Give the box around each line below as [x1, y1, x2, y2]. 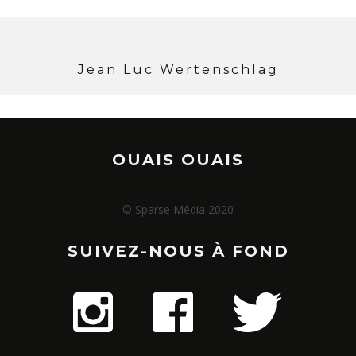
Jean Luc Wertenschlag [77, 62, 279, 77]
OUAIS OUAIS [112, 150, 244, 169]
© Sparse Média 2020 [122, 202, 234, 217]
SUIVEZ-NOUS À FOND [67, 242, 289, 261]
